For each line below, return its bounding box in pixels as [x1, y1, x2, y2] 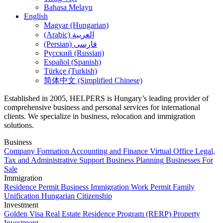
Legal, [195, 146, 215, 155]
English [24, 11, 48, 20]
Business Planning [106, 155, 164, 164]
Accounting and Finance [71, 146, 148, 155]
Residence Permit [4, 182, 59, 191]
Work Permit [131, 182, 171, 191]
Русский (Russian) [44, 48, 104, 57]
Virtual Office [150, 146, 193, 155]
